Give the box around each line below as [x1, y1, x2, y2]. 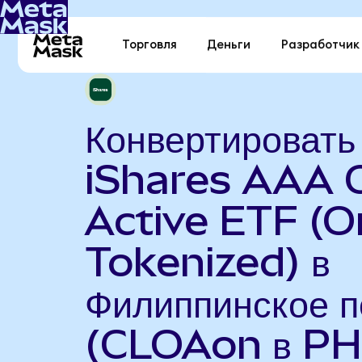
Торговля [122, 39, 178, 52]
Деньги [207, 39, 251, 52]
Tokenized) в [84, 238, 330, 285]
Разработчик [280, 39, 360, 52]
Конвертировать [84, 114, 356, 162]
